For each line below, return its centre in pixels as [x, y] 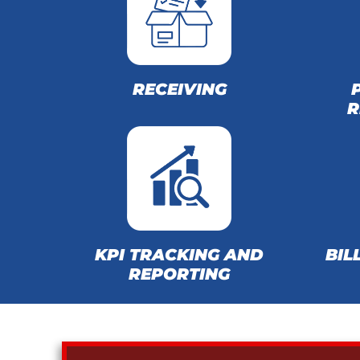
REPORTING [180, 274]
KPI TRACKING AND [180, 255]
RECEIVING [179, 89]
